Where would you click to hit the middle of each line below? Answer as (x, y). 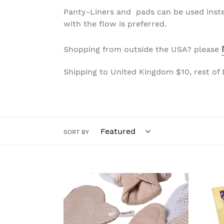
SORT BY (76, 132)
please (208, 49)
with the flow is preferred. (115, 23)
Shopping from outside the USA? (129, 49)
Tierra (74, 214)
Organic (78, 178)
